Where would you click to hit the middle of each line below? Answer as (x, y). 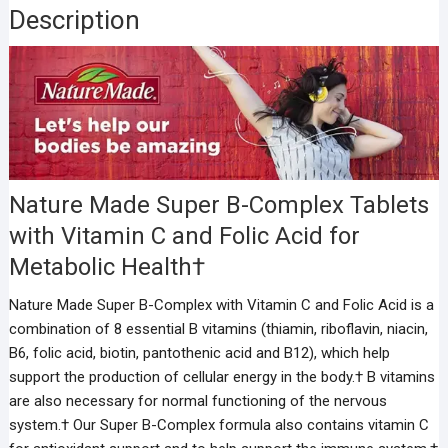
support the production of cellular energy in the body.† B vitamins (221, 376)
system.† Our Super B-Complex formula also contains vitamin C (218, 424)
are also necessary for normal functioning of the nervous (197, 400)
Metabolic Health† (106, 266)
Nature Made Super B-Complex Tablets (218, 204)
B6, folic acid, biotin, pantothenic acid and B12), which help (199, 352)
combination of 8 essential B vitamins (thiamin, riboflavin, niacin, (218, 328)
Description (74, 20)
